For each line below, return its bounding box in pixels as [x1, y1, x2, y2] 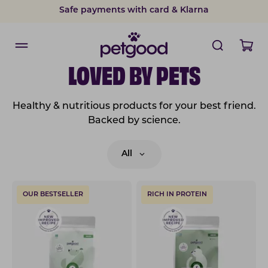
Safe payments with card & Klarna [59, 5, 209, 15]
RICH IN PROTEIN [147, 191, 207, 198]
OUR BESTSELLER [23, 191, 83, 198]
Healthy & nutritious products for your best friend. [12, 102, 256, 111]
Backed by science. [87, 116, 181, 126]
